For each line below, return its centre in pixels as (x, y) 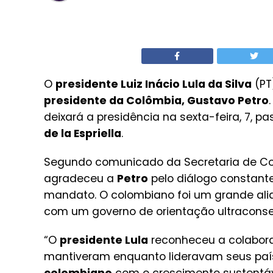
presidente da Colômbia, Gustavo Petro (156, 101)
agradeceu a (80, 179)
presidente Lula (104, 240)
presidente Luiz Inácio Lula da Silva (154, 84)
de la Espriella (83, 133)
